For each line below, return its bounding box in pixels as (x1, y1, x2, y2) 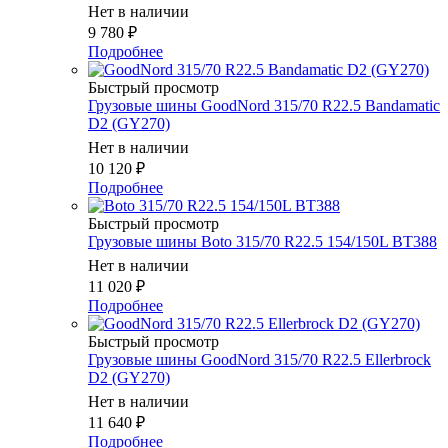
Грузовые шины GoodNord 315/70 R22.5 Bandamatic (88, 97, 440, 115)
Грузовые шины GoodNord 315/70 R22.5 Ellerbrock (88, 351, 431, 369)
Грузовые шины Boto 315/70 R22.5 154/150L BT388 (88, 233, 437, 251)
